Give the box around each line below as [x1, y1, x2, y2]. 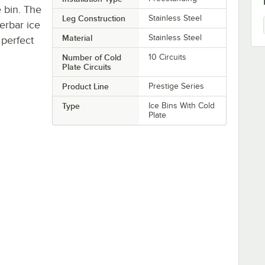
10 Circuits [148, 52, 187, 62]
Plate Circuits [62, 62, 111, 72]
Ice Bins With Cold [148, 101, 215, 110]
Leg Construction [62, 13, 125, 23]
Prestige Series [148, 81, 205, 91]
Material [62, 33, 92, 43]
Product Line [62, 81, 109, 91]
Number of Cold [62, 52, 121, 62]
